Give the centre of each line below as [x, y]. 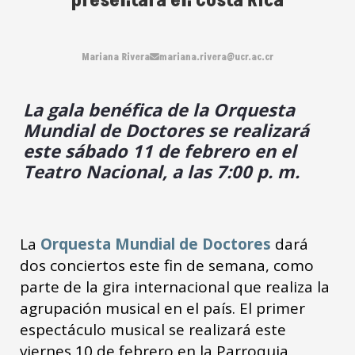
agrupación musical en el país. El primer [162, 308]
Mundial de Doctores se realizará [166, 130]
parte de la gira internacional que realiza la [175, 286]
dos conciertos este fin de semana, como [167, 265]
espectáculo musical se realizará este [153, 329]
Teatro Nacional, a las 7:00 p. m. [161, 171]
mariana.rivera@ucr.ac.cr [216, 57]
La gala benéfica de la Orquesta [159, 109]
